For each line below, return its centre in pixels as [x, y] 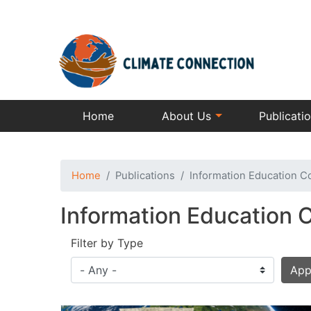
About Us [186, 116]
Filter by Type [107, 243]
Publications [145, 176]
